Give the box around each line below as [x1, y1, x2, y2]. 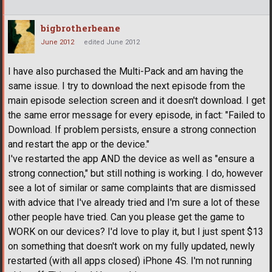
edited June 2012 [84, 38, 140, 47]
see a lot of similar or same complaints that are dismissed [8, 182, 256, 194]
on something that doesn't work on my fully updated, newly [8, 240, 255, 253]
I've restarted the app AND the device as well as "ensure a [8, 153, 254, 165]
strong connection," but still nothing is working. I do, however [8, 168, 263, 180]
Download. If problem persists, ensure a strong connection [8, 124, 256, 136]
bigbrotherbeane [41, 22, 120, 35]
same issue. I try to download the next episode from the [8, 80, 245, 92]
